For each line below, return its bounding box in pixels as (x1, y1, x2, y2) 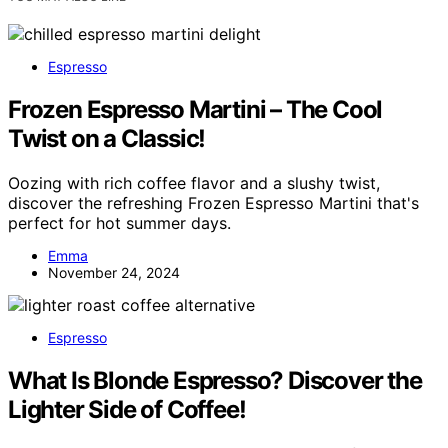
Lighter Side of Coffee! (8, 395, 246, 425)
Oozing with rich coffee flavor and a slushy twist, (8, 173, 380, 194)
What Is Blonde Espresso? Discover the (8, 366, 422, 396)
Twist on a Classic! (8, 124, 206, 154)
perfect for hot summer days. (8, 213, 231, 234)
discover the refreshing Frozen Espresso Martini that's (8, 193, 419, 214)
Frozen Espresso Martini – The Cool (8, 95, 383, 125)
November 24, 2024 (48, 264, 180, 282)
